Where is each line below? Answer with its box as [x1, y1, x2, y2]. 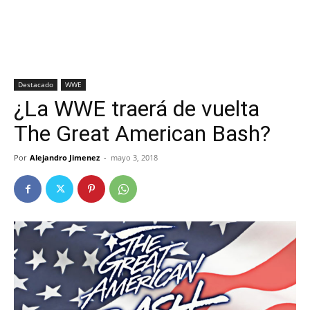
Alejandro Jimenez [30, 152, 100, 163]
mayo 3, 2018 [111, 152, 158, 163]
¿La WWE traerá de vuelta [14, 95, 259, 122]
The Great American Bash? [14, 120, 271, 147]
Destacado [18, 80, 53, 89]
